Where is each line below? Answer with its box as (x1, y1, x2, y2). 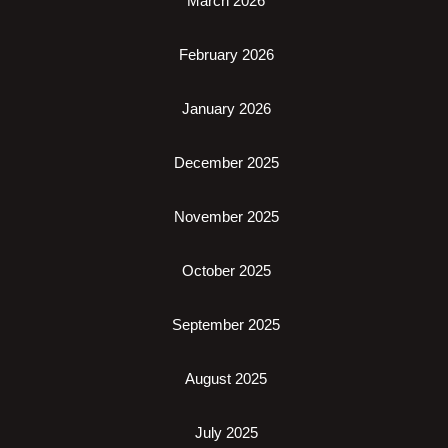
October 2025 (181, 262, 271, 280)
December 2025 (173, 154, 279, 172)
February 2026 (178, 46, 274, 64)
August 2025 (185, 370, 267, 388)
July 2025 (194, 424, 258, 442)
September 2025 (172, 316, 280, 334)
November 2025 (173, 208, 279, 226)
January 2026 (181, 100, 271, 118)
